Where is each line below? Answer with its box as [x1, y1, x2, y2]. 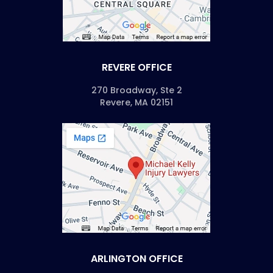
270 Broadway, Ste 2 [91, 83, 182, 96]
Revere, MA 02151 [100, 96, 173, 108]
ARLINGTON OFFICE [90, 251, 183, 266]
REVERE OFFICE [101, 60, 172, 74]
